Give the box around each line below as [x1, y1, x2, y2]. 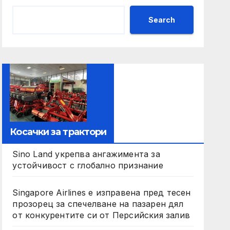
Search [148, 15, 175, 24]
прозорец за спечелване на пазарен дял [12, 198, 183, 209]
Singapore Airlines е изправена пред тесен [12, 187, 191, 198]
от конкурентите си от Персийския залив [12, 209, 190, 220]
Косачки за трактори [10, 126, 107, 138]
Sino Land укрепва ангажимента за [12, 148, 160, 159]
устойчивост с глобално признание [12, 160, 163, 170]
